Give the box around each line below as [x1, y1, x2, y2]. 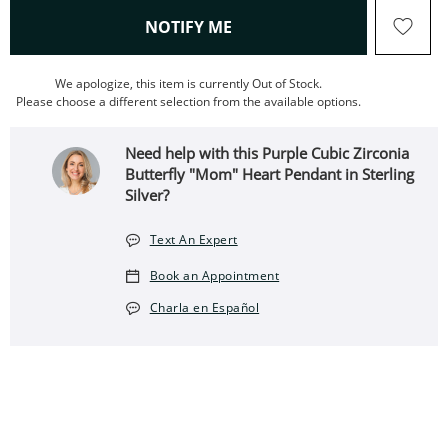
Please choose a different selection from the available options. [16, 93, 361, 110]
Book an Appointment [149, 267, 280, 284]
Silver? [125, 185, 170, 205]
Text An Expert [149, 231, 238, 248]
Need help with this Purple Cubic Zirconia [125, 143, 410, 163]
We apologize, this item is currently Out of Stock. [55, 75, 322, 92]
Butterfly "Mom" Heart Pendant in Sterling [125, 164, 415, 184]
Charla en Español [149, 299, 260, 316]
